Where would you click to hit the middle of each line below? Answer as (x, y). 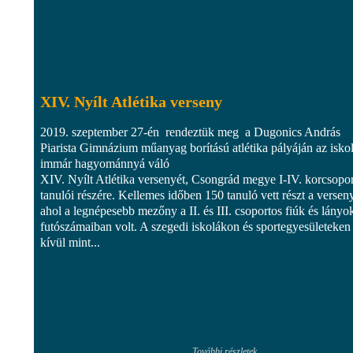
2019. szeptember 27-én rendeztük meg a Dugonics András (190, 132)
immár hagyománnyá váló (105, 163)
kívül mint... (70, 242)
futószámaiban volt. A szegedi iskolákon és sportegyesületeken (195, 226)
